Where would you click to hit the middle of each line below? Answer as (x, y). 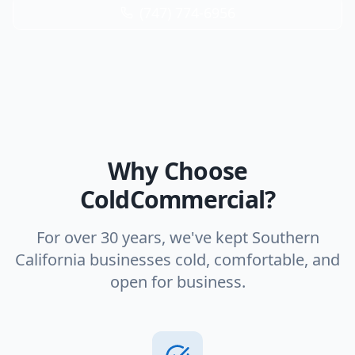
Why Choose (177, 171)
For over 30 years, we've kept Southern (177, 237)
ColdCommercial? (177, 199)
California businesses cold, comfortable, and (177, 260)
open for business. (177, 282)
